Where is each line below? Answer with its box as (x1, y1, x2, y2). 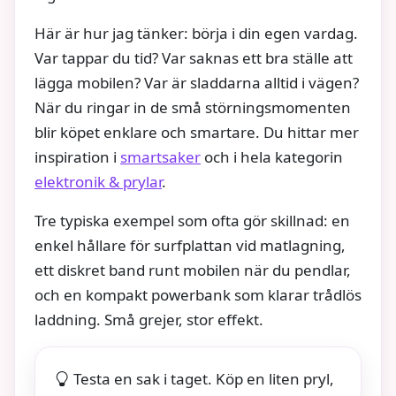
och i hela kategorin (201, 146, 343, 167)
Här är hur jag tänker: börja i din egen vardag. (34, 22, 358, 43)
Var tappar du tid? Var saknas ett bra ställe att (34, 47, 353, 68)
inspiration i (34, 146, 120, 167)
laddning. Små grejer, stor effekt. (34, 308, 263, 330)
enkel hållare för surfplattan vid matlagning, (34, 234, 346, 255)
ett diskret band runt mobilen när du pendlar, (34, 259, 351, 280)
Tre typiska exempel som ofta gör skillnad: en (34, 209, 350, 231)
